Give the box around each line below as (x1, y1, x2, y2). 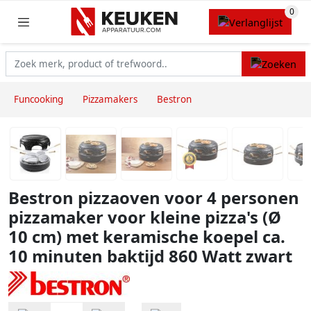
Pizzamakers (83, 93, 137, 106)
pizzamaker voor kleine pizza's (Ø (8, 206, 281, 229)
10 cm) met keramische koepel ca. (8, 226, 285, 249)
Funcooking (14, 93, 63, 106)
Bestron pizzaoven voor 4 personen (8, 187, 299, 210)
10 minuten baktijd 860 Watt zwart (8, 245, 292, 268)
